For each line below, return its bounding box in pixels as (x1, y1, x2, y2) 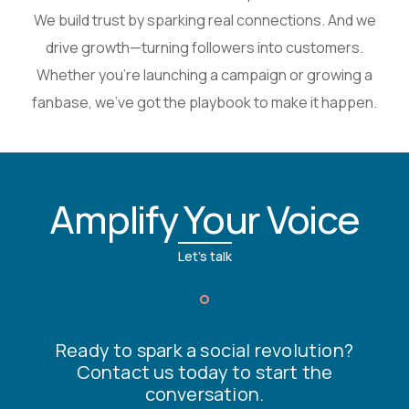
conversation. (144, 382, 265, 406)
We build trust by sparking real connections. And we (33, 10, 376, 30)
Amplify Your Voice (49, 193, 360, 246)
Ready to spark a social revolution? (55, 338, 353, 362)
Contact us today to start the (76, 360, 333, 384)
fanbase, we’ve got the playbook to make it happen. (32, 92, 377, 112)
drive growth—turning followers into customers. (46, 37, 363, 58)
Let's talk (177, 247, 232, 265)
